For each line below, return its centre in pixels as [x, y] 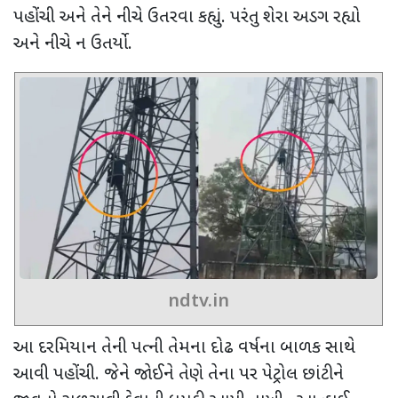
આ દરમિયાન [55, 348]
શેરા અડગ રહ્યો [312, 17]
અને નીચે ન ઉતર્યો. [73, 44]
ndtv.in [199, 302]
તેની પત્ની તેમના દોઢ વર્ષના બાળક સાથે [228, 348]
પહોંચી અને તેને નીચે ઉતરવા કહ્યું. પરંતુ [136, 17]
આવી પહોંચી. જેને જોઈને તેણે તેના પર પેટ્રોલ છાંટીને [179, 374]
